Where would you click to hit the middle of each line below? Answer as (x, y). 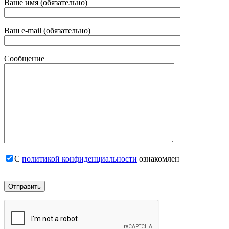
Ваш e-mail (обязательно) (47, 30)
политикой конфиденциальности (79, 158)
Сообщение (24, 58)
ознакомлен (158, 158)
